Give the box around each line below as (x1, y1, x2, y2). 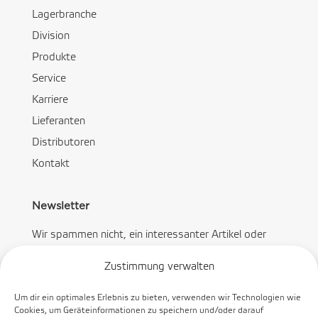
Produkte (31, 53, 76, 63)
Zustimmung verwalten (104, 262, 214, 272)
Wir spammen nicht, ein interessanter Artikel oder (31, 230, 266, 241)
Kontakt (31, 159, 70, 170)
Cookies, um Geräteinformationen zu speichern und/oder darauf (14, 307, 263, 314)
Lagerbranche (31, 10, 97, 21)
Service (31, 74, 66, 84)
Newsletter (31, 201, 89, 212)
